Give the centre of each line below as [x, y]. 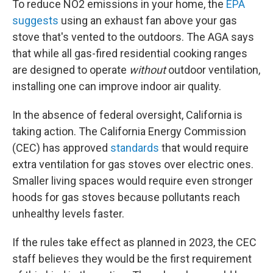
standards [135, 148]
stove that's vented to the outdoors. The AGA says [133, 37]
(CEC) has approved [61, 148]
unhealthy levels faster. [68, 214]
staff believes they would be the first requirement [132, 259]
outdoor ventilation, [214, 70]
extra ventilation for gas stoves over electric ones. [133, 164]
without [149, 70]
